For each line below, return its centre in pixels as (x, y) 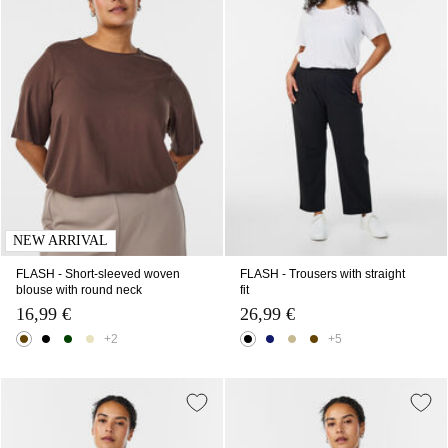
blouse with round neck (79, 290)
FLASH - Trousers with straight (322, 274)
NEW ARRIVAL (60, 241)
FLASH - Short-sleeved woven (98, 274)
